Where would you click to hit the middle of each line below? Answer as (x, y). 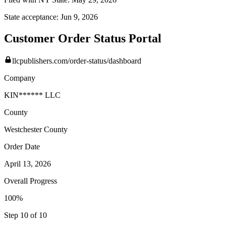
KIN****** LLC (32, 95)
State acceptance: (31, 17)
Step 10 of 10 (25, 215)
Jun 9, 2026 (79, 17)
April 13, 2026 (27, 164)
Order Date (22, 147)
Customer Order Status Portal (83, 39)
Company (20, 78)
